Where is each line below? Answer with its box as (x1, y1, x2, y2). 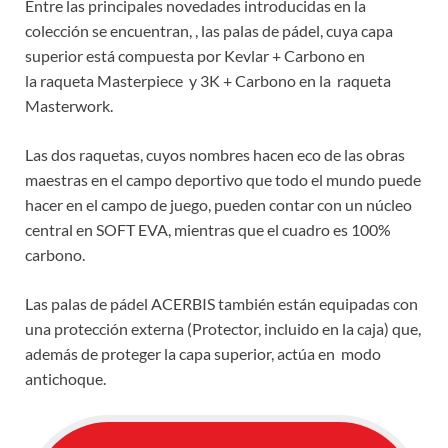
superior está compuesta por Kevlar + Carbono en (25, 46, 365, 66)
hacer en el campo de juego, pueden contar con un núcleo (25, 195, 412, 215)
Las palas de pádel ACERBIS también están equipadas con (25, 294, 418, 314)
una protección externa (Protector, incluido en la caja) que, (25, 319, 421, 339)
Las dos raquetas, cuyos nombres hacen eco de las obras (25, 145, 405, 165)
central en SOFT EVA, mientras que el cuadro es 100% (25, 220, 391, 240)
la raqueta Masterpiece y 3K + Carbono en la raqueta (25, 71, 391, 91)
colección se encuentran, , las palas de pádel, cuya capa (25, 21, 393, 41)
